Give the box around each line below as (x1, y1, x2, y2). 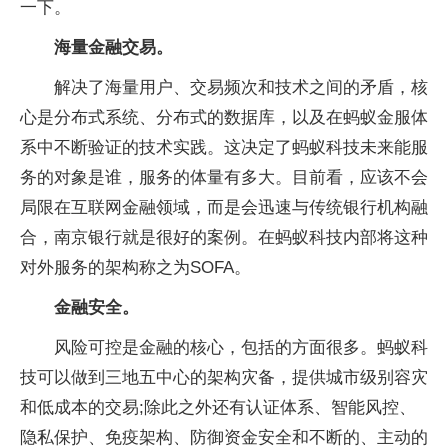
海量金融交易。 (54, 37, 173, 57)
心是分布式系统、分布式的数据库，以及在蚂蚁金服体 (20, 107, 428, 127)
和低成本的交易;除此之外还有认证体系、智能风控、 (20, 397, 416, 417)
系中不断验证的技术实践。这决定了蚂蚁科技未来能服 (20, 137, 428, 157)
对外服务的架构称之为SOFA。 (20, 257, 251, 277)
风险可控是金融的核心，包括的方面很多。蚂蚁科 (54, 337, 428, 357)
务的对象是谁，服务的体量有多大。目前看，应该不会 (20, 167, 428, 187)
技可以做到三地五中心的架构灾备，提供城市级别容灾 (20, 367, 428, 387)
